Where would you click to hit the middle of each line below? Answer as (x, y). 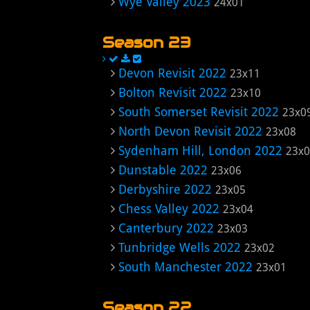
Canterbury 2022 (166, 228)
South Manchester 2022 (185, 267)
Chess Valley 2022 (169, 209)
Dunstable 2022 (163, 170)
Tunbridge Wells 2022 (180, 247)
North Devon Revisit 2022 (190, 131)
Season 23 (147, 42)
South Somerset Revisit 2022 (199, 112)
